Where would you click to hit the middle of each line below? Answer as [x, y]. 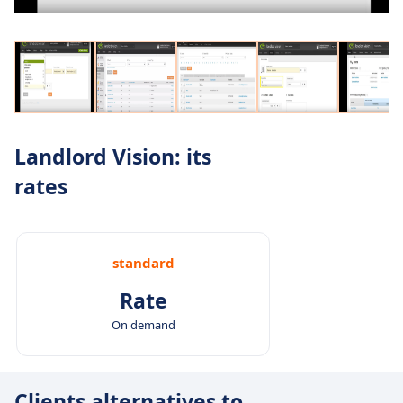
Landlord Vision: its [113, 156]
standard [143, 262]
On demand [143, 324]
